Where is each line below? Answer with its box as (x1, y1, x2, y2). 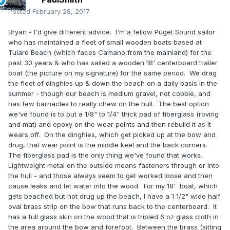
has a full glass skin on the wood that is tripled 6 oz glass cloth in (8, 213, 219, 221)
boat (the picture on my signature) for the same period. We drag (8, 69, 217, 78)
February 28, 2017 (32, 7, 90, 16)
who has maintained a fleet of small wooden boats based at (8, 38, 202, 47)
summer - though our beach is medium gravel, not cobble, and (8, 89, 210, 98)
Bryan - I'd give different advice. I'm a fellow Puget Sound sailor (8, 28, 215, 36)
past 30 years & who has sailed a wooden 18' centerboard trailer (8, 59, 218, 67)
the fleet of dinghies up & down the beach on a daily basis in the (8, 79, 217, 88)
